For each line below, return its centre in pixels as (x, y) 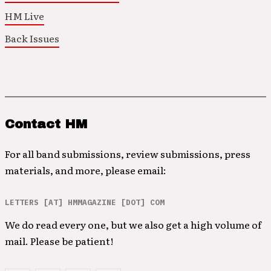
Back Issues (32, 38)
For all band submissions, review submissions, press (128, 154)
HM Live (24, 16)
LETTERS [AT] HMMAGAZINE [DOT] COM (85, 202)
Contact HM (46, 124)
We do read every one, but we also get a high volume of (133, 224)
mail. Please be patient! (59, 241)
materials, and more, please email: (86, 170)
